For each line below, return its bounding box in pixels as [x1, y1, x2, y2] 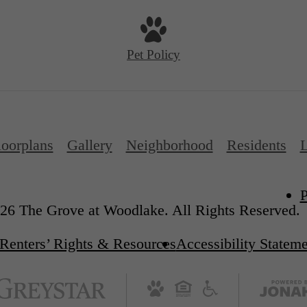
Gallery [66, 136, 112, 154]
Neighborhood [125, 136, 213, 154]
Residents [226, 136, 286, 154]
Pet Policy [127, 47, 180, 62]
